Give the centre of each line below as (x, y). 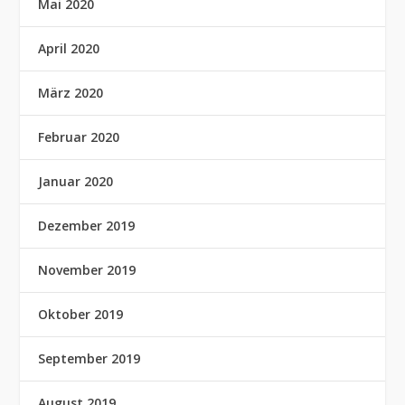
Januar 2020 (76, 182)
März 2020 (71, 93)
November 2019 (87, 270)
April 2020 (69, 49)
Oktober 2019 (81, 315)
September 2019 (89, 359)
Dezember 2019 (87, 226)
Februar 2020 (79, 137)
